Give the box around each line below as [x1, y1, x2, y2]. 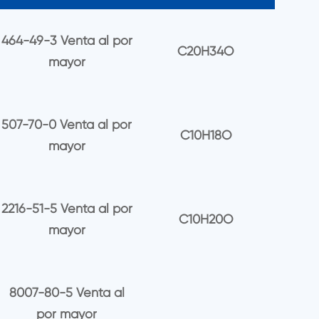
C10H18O [179, 127, 231, 142]
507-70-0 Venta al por [1, 117, 132, 132]
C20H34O [177, 43, 234, 59]
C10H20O [178, 211, 233, 226]
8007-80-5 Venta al [9, 284, 125, 300]
